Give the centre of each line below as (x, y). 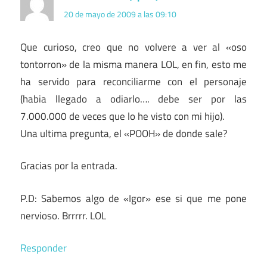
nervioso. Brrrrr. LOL (63, 215)
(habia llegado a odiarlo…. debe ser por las (133, 99)
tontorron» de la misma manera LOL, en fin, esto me (133, 64)
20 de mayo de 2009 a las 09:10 (120, 14)
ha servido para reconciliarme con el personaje (133, 81)
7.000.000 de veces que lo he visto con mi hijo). (122, 116)
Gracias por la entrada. (69, 166)
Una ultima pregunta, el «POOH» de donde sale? (124, 133)
